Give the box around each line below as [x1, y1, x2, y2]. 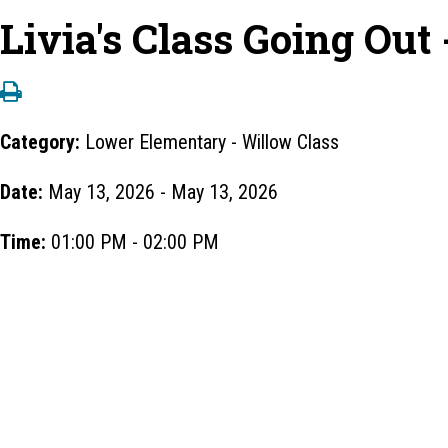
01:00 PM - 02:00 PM [51, 230, 219, 254]
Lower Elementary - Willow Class [85, 130, 339, 154]
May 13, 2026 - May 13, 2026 [48, 180, 278, 204]
